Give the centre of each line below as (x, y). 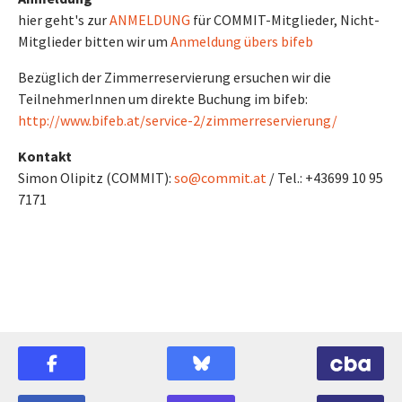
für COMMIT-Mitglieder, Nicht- (285, 20)
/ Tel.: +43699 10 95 (325, 178)
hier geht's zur (64, 20)
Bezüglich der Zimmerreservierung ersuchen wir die (175, 77)
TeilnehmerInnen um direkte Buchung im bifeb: (163, 99)
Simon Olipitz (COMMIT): (96, 178)
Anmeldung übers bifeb (242, 41)
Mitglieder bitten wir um (94, 41)
